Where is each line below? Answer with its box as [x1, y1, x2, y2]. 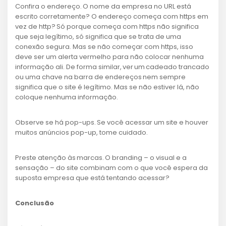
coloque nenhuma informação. [15, 92, 122, 102]
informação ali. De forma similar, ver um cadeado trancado [15, 62, 209, 72]
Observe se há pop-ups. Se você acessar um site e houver [15, 118, 208, 127]
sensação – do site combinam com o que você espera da [15, 163, 208, 173]
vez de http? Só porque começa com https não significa [15, 22, 199, 31]
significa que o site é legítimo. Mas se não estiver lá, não [15, 82, 199, 92]
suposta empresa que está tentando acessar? [15, 173, 171, 183]
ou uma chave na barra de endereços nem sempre [15, 72, 186, 82]
